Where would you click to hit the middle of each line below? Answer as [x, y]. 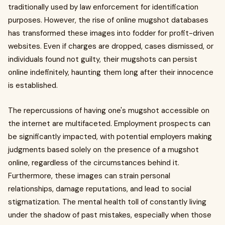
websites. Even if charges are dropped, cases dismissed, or [111, 46]
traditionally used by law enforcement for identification [103, 7]
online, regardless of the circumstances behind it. [94, 163]
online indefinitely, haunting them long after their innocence [111, 72]
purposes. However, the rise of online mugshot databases [108, 20]
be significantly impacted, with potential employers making [110, 137]
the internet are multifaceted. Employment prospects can [109, 124]
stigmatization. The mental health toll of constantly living [107, 202]
